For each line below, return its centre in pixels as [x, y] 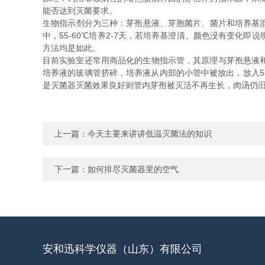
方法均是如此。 [72, 48]
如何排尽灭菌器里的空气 [133, 169]
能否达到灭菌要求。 [80, 11]
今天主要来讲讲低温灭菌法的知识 [150, 134]
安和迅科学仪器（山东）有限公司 [122, 249]
